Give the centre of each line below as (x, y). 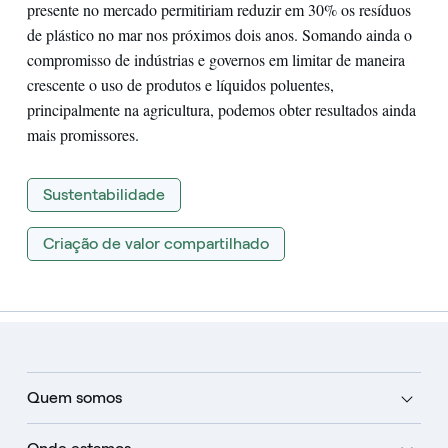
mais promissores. (82, 134)
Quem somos (74, 397)
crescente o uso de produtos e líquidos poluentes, (180, 84)
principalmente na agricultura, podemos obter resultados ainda (221, 109)
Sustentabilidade (103, 194)
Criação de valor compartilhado (155, 243)
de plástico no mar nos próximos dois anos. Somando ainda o (219, 34)
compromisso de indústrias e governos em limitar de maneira (215, 59)
